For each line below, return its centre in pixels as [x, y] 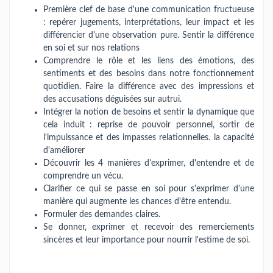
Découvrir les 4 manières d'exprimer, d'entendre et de [149, 163]
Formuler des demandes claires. [102, 214]
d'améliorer [65, 150]
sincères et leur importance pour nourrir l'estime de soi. [147, 240]
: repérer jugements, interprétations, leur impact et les [149, 22]
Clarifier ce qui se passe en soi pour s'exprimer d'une [149, 189]
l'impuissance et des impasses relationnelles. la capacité [149, 137]
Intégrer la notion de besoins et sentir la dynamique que [149, 112]
